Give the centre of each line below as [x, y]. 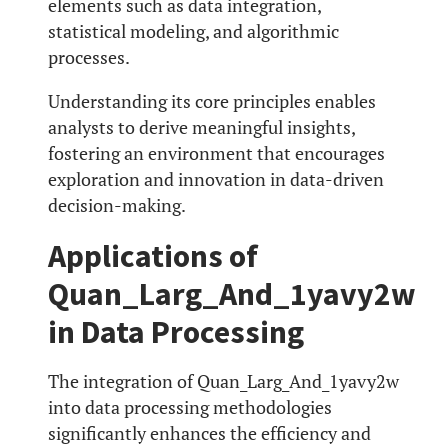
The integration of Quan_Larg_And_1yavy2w [223, 382]
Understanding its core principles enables [212, 102]
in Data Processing [176, 332]
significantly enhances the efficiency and [209, 434]
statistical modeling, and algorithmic [193, 32]
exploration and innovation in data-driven [216, 180]
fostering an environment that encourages [216, 154]
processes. [89, 58]
